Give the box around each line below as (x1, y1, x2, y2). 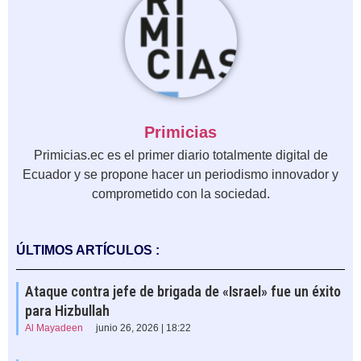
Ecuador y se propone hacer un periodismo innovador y (23, 168, 338, 182)
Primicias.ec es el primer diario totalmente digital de (33, 148, 328, 163)
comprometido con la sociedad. (91, 187, 270, 201)
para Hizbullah (25, 302, 110, 320)
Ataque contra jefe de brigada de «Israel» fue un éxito (25, 283, 341, 301)
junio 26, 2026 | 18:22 (96, 322, 191, 334)
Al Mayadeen (25, 322, 83, 334)
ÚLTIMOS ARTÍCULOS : (16, 243, 160, 258)
